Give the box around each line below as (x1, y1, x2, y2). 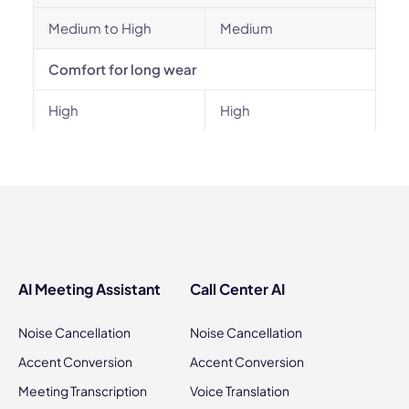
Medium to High (48, 19, 152, 37)
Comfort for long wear (48, 60, 196, 78)
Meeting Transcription (18, 383, 147, 399)
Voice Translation (190, 383, 289, 399)
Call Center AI (190, 279, 285, 299)
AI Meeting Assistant (18, 279, 161, 299)
